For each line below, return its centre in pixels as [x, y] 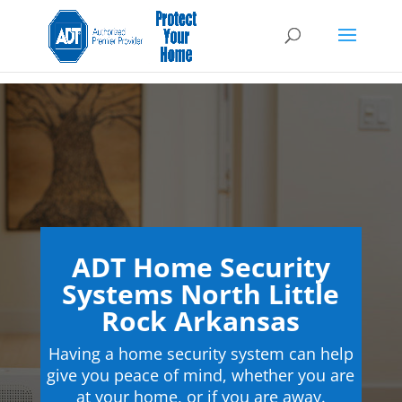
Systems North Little [201, 294]
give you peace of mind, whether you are [201, 375]
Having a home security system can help [201, 354]
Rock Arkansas [201, 321]
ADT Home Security [201, 267]
